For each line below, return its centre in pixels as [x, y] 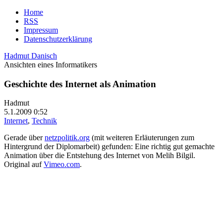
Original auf [24, 165]
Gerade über [24, 138]
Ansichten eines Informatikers [51, 65]
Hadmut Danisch [30, 56]
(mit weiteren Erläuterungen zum [142, 138]
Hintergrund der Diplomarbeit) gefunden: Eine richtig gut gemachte [109, 147]
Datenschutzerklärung [58, 39]
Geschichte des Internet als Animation [80, 84]
